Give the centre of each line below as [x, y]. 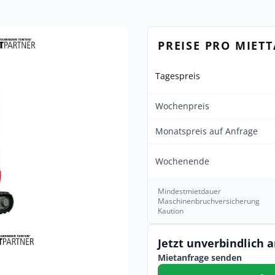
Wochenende [182, 161]
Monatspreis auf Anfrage [207, 131]
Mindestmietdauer [189, 191]
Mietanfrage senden [200, 258]
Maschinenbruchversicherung [209, 201]
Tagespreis [178, 76]
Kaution [171, 211]
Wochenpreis [182, 106]
